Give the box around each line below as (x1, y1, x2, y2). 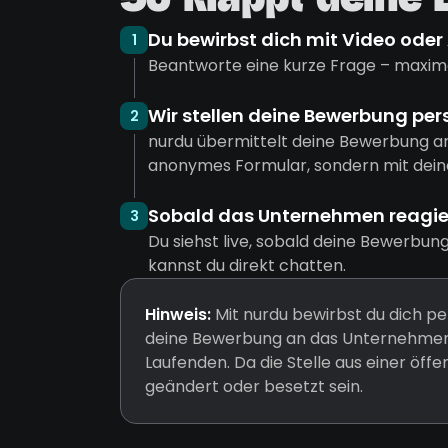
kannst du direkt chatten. (148, 254, 346, 277)
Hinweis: (145, 303, 211, 326)
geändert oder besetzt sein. (145, 375, 363, 398)
